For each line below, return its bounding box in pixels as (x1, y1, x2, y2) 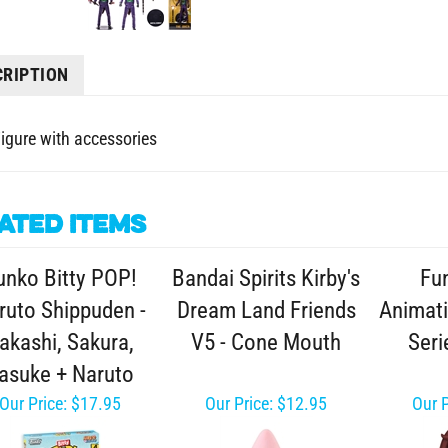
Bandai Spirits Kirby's (172, 265, 360, 292)
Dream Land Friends (176, 297, 356, 324)
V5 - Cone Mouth (191, 329, 341, 356)
